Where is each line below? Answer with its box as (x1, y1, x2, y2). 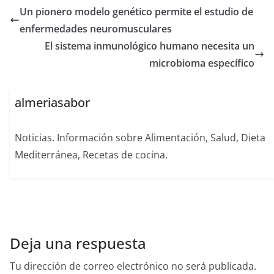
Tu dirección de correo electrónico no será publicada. (10, 259, 256, 273)
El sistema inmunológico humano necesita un (45, 39, 254, 53)
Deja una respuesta (10, 232, 146, 253)
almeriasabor (15, 94, 91, 111)
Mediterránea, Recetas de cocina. (15, 148, 168, 162)
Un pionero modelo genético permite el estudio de (20, 5, 253, 18)
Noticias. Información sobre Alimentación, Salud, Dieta (15, 131, 266, 145)
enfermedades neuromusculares (20, 22, 172, 35)
